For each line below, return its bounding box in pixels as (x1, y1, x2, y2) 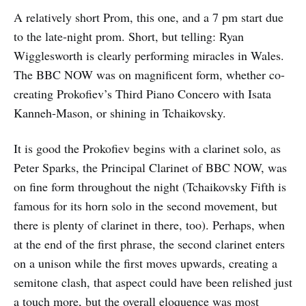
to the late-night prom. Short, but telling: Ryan (14, 28, 244, 44)
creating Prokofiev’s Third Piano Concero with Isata (14, 85, 271, 102)
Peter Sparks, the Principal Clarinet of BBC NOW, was (14, 159, 287, 176)
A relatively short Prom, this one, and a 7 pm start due (14, 9, 283, 25)
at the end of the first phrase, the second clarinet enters (14, 236, 285, 252)
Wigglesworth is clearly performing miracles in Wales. (14, 47, 284, 64)
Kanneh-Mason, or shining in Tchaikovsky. (14, 105, 226, 121)
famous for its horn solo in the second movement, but (14, 197, 277, 214)
